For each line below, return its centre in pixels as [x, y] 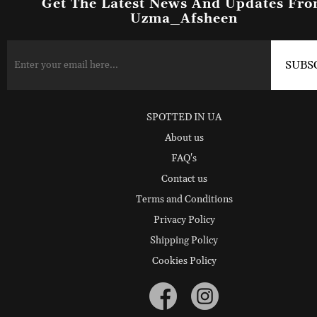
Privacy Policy [184, 220]
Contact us [184, 179]
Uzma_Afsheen [184, 18]
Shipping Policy [184, 240]
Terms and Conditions [184, 199]
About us [184, 138]
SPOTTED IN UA [184, 117]
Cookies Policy [184, 261]
